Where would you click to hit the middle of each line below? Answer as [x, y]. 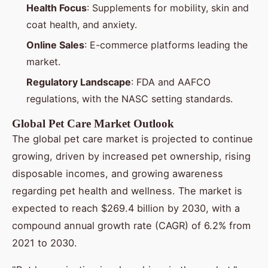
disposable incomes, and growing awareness [118, 174]
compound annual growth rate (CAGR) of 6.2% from [131, 226]
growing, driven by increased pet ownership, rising [131, 156]
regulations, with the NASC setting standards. [130, 99]
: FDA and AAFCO [171, 82]
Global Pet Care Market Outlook [93, 124]
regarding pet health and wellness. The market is [127, 191]
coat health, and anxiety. [82, 24]
